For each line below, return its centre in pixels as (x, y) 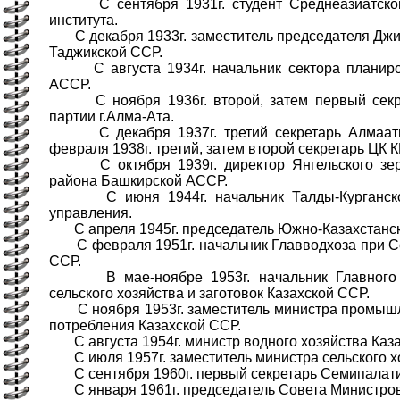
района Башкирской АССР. (138, 181)
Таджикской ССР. (106, 53)
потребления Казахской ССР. (145, 326)
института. (83, 21)
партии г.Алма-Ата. (112, 117)
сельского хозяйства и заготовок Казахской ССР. (209, 294)
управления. (91, 213)
